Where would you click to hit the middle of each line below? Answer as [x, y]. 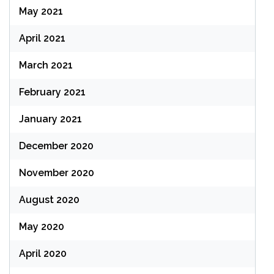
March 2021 [46, 65]
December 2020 [56, 146]
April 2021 [42, 38]
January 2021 [50, 119]
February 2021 [52, 92]
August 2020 [49, 200]
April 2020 [43, 254]
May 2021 [41, 11]
